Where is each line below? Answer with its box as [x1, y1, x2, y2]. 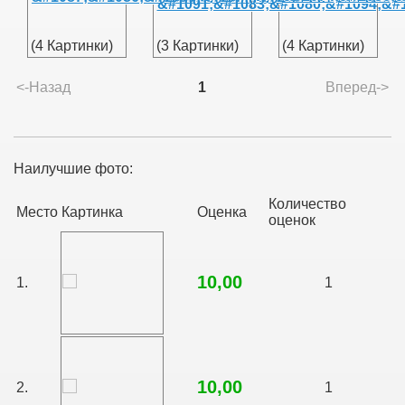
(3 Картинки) [155, 38, 239, 53]
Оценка [197, 204, 247, 220]
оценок [268, 212, 316, 228]
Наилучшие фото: [14, 161, 133, 176]
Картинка [61, 204, 123, 220]
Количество [268, 196, 346, 212]
